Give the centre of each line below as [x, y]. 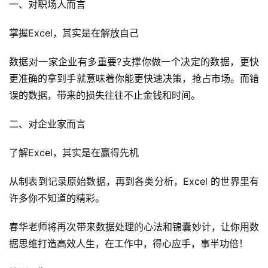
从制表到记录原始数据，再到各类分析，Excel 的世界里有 [134, 182]
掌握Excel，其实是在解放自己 [74, 33]
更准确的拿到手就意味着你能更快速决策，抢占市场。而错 [134, 79]
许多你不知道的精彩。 [57, 198]
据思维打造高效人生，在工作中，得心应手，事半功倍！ [129, 244]
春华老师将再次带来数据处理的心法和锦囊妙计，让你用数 [134, 227]
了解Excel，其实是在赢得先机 [74, 153]
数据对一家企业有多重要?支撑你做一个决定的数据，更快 [134, 62]
